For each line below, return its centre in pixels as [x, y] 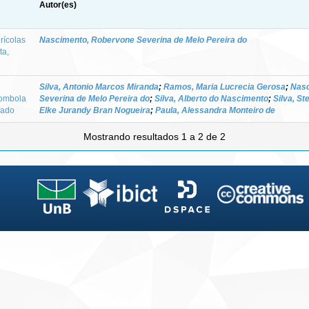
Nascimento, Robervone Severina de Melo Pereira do [143, 40]
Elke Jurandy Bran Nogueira [95, 110]
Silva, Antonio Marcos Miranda [99, 87]
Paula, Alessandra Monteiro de [215, 110]
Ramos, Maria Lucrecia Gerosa [225, 87]
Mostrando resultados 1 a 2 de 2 [154, 136]
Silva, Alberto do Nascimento [211, 98]
